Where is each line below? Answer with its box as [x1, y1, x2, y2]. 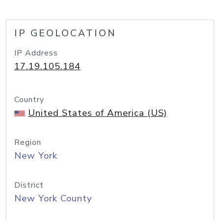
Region [14, 137, 41, 148]
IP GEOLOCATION [14, 27, 116, 40]
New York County [14, 192, 92, 205]
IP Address [14, 48, 58, 58]
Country [14, 94, 44, 105]
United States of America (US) [28, 107, 167, 119]
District [14, 180, 44, 191]
